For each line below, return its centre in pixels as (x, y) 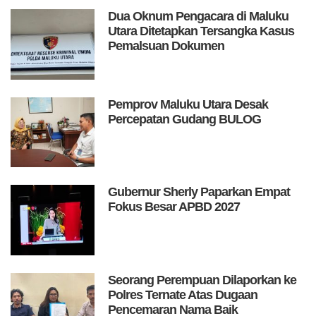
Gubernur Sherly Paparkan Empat (199, 192)
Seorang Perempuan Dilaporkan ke (202, 280)
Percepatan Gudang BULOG (185, 119)
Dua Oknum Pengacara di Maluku (199, 17)
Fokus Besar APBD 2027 (174, 207)
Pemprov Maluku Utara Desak (188, 104)
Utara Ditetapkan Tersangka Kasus (201, 31)
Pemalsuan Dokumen (166, 46)
